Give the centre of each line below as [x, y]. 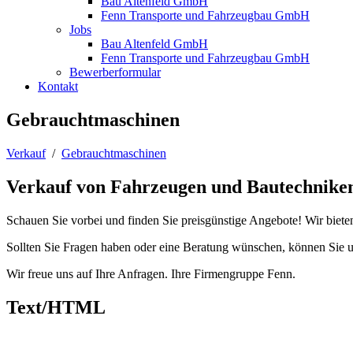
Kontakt [58, 86]
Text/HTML [56, 307]
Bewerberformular [115, 72]
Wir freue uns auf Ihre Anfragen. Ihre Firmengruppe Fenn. [151, 273]
